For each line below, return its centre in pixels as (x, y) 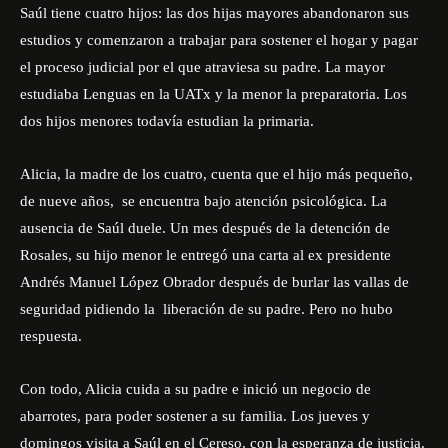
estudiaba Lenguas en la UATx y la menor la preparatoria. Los (213, 94)
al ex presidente (340, 255)
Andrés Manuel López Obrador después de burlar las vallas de (214, 282)
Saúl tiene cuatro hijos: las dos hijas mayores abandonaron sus (214, 13)
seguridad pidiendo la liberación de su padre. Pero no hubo (206, 309)
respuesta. (53, 336)
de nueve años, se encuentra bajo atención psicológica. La (203, 201)
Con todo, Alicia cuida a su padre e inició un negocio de (195, 389)
